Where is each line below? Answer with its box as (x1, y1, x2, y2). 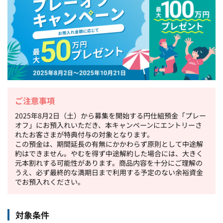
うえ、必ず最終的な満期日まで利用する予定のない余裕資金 (15, 167, 203, 177)
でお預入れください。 (15, 176, 85, 187)
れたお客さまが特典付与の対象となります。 (15, 129, 154, 139)
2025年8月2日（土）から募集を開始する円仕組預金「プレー (15, 110, 206, 120)
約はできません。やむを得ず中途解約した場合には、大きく (15, 148, 203, 158)
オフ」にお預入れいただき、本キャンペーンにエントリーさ (15, 119, 202, 130)
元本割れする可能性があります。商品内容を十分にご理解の (15, 157, 203, 168)
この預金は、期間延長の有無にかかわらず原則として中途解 (15, 138, 203, 149)
